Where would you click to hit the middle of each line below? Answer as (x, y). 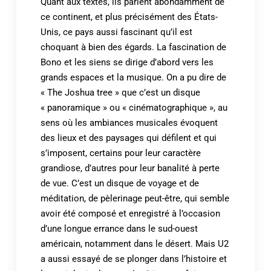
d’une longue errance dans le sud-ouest (119, 228)
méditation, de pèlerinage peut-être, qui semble (135, 198)
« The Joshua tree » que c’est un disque (120, 92)
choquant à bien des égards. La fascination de (133, 47)
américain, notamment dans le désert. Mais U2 (134, 243)
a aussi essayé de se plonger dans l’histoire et (133, 259)
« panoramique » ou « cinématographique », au (134, 107)
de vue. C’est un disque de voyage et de (119, 183)
